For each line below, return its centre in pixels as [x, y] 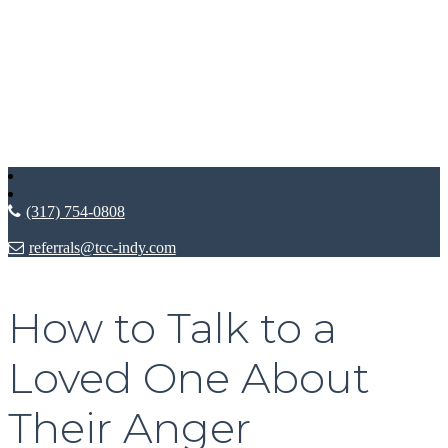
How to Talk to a [172, 327]
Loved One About [189, 377]
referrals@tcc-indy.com [102, 247]
